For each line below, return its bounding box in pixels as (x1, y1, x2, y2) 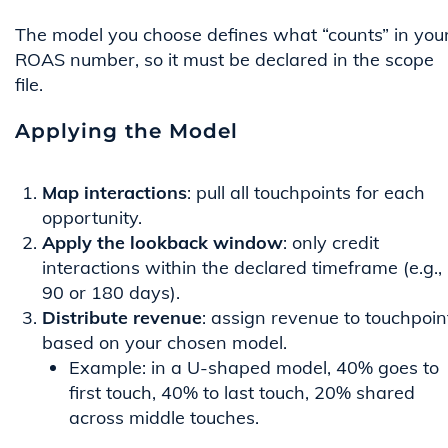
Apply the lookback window (42, 231, 283, 255)
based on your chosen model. (42, 331, 287, 355)
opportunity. (42, 206, 142, 230)
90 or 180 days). (42, 281, 180, 305)
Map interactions (42, 181, 187, 205)
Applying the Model (15, 119, 238, 144)
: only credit (283, 231, 379, 255)
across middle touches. (69, 406, 259, 430)
